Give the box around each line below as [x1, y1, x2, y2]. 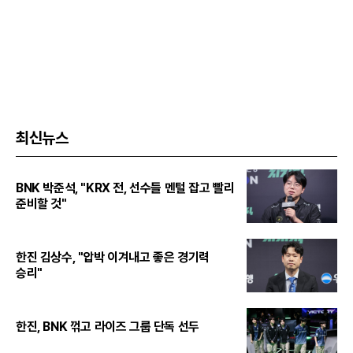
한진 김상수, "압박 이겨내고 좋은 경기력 [16, 249, 210, 265]
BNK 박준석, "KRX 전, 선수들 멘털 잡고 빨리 [16, 180, 235, 195]
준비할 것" [16, 195, 67, 211]
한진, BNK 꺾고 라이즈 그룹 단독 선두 [16, 318, 199, 334]
